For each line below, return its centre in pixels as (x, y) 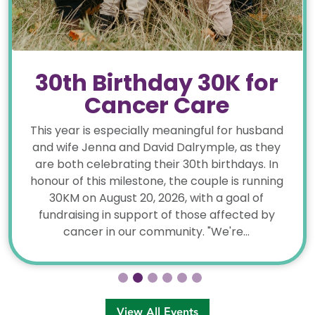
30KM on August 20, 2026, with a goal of (157, 198)
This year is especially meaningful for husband (156, 131)
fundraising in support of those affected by (156, 215)
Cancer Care (156, 105)
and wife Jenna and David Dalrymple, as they (157, 148)
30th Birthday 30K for (156, 83)
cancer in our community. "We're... (157, 232)
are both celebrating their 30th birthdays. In (156, 165)
